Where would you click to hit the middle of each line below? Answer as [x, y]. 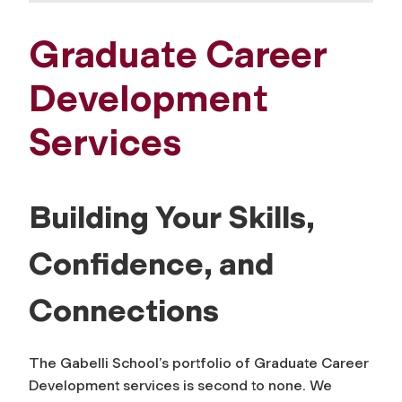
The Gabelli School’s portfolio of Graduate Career [199, 363]
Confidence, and [151, 264]
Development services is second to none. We [180, 386]
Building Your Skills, [171, 218]
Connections [124, 311]
